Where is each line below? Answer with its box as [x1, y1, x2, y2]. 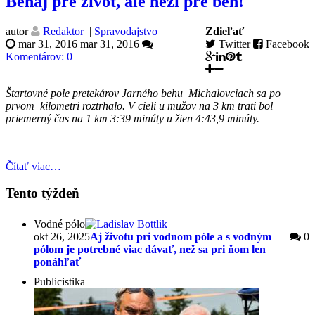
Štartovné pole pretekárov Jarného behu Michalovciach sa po [6, 86, 281, 99]
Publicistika [34, 276, 85, 288]
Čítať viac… [6, 160, 61, 172]
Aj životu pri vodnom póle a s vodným [90, 231, 271, 243]
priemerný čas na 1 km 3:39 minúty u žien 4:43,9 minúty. [6, 112, 259, 124]
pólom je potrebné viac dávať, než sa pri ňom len [34, 243, 266, 256]
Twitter [219, 37, 250, 50]
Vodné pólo [34, 218, 85, 231]
